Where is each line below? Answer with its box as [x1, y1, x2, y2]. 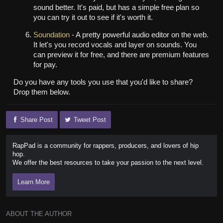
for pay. [33, 60, 57, 69]
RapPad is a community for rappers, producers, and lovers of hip [12, 141, 199, 149]
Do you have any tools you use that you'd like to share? [13, 78, 193, 86]
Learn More [17, 178, 50, 186]
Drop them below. [13, 88, 70, 96]
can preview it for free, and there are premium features [33, 50, 209, 59]
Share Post [20, 116, 53, 124]
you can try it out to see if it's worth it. [33, 13, 153, 22]
